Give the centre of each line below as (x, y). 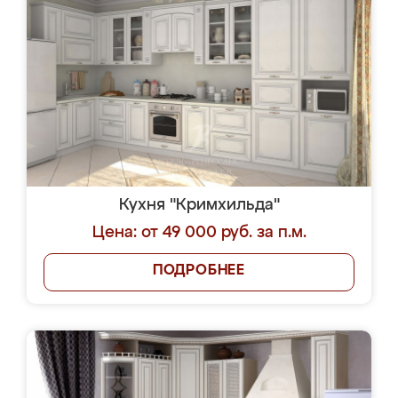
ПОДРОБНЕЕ (199, 271)
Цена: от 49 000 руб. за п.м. (199, 233)
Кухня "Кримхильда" (199, 205)
